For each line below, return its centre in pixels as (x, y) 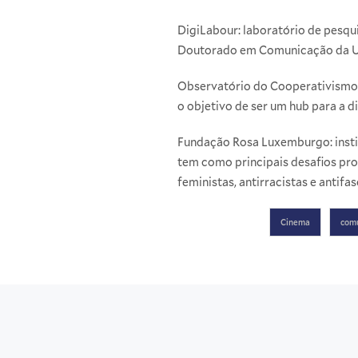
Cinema (295, 223)
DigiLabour (208, 30)
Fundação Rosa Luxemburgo (254, 142)
